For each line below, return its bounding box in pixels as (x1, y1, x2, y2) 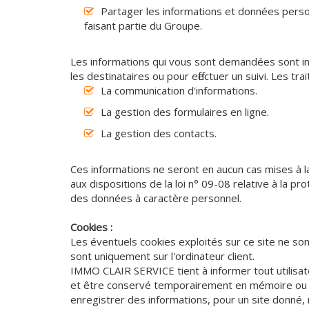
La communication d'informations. (101, 83, 257, 98)
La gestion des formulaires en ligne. (101, 105, 269, 119)
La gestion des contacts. (101, 126, 217, 141)
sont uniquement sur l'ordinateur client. (70, 249, 255, 263)
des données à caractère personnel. (70, 191, 241, 206)
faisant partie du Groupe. (84, 19, 202, 33)
